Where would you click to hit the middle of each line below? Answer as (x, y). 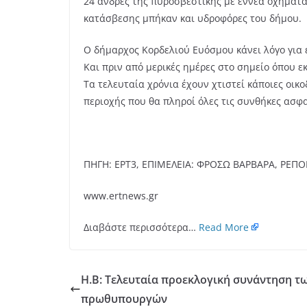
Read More (224, 227)
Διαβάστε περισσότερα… (141, 227)
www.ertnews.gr (121, 196)
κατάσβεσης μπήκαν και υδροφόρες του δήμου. (193, 18)
